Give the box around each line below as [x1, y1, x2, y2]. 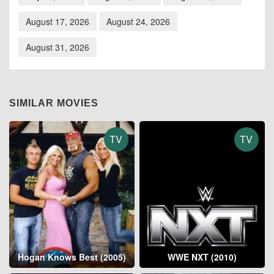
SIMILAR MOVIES [9, 98, 98, 109]
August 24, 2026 [106, 15, 170, 28]
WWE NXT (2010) [168, 251, 237, 264]
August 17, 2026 [26, 15, 89, 28]
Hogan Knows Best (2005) [17, 251, 126, 264]
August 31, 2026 [26, 41, 89, 54]
